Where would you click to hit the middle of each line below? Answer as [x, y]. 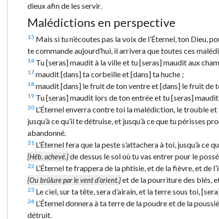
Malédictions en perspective [101, 22]
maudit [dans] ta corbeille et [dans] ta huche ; [109, 74]
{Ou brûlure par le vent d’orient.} [74, 180]
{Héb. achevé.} [48, 156]
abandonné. [47, 132]
